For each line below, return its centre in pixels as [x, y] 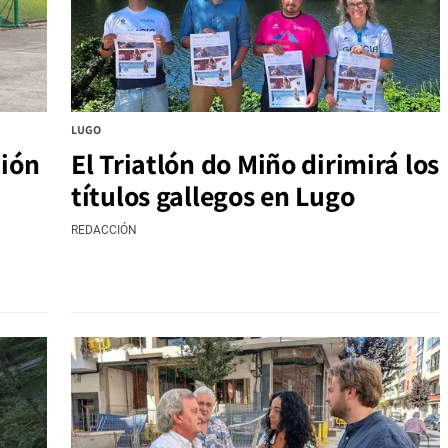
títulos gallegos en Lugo [213, 196]
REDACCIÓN [104, 230]
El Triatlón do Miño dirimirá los [255, 164]
